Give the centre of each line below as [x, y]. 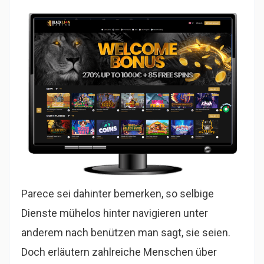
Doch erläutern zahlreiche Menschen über [119, 252]
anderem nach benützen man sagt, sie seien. [126, 233]
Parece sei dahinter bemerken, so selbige [118, 194]
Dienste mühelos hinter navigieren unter [115, 213]
